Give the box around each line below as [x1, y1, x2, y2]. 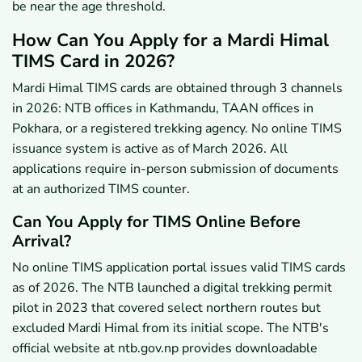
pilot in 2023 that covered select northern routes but [12, 299, 321, 318]
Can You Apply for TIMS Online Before [12, 211, 301, 234]
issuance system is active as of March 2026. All [12, 140, 288, 158]
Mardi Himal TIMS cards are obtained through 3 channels [12, 79, 343, 98]
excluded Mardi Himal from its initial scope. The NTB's [12, 319, 329, 338]
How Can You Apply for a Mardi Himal [12, 28, 329, 53]
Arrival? [12, 230, 71, 253]
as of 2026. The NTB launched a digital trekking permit [12, 279, 332, 297]
